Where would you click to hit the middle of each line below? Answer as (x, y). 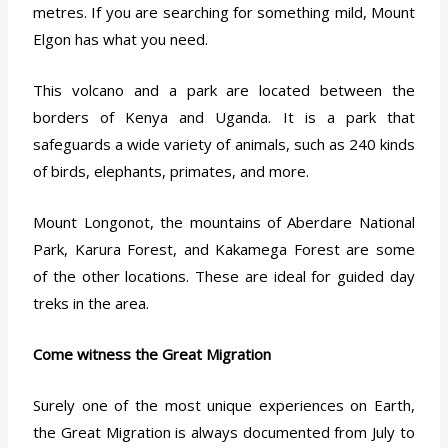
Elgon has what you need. (121, 38)
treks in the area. (91, 302)
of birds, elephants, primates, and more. (171, 170)
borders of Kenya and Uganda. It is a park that (224, 116)
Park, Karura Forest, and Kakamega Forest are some (224, 248)
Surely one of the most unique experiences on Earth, (224, 404)
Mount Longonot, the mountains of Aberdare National (224, 221)
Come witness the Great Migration (152, 353)
